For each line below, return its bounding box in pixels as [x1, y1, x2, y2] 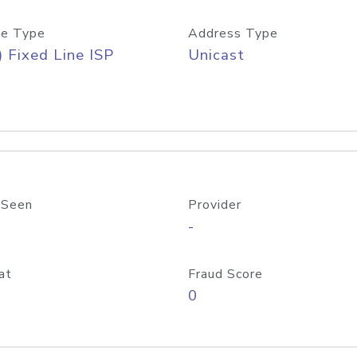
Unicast [188, 45, 245, 65]
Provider [188, 196, 241, 214]
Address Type [188, 25, 278, 42]
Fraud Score [188, 265, 263, 283]
